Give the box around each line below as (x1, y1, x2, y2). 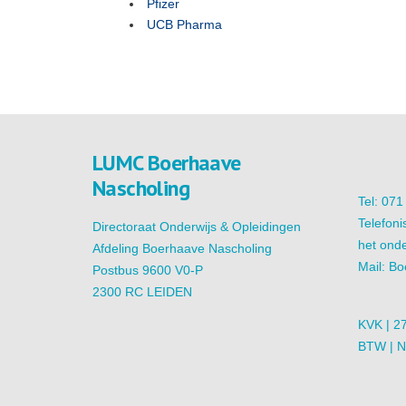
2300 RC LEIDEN (92, 285, 192, 299)
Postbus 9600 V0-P (92, 263, 203, 277)
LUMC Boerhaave (92, 149, 241, 177)
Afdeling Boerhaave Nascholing (92, 241, 272, 256)
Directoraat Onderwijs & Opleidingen (92, 219, 301, 234)
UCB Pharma (147, 17, 222, 32)
